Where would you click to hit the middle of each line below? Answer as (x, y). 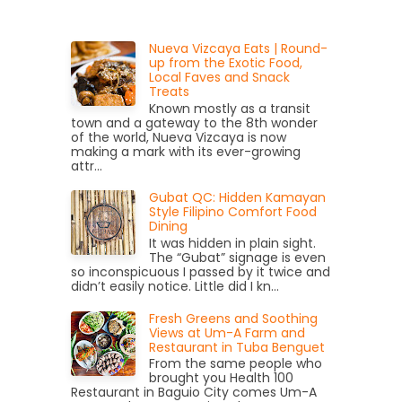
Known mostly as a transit (230, 108)
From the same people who (236, 364)
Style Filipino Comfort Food (233, 212)
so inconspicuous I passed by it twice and (201, 271)
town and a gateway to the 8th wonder (194, 122)
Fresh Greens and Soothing (233, 318)
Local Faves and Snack (219, 77)
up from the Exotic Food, (226, 62)
